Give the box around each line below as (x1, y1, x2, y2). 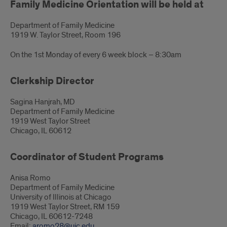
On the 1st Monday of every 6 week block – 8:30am (10, 50, 181, 60)
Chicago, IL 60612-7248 (10, 211, 93, 221)
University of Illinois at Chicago (10, 192, 111, 202)
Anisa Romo (10, 173, 51, 183)
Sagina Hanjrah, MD (10, 97, 75, 107)
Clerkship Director (10, 74, 94, 88)
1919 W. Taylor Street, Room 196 (10, 30, 121, 40)
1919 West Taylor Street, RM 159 (10, 202, 120, 212)
